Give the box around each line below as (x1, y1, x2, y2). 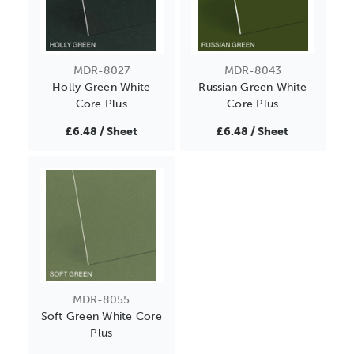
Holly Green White (52, 80, 151, 94)
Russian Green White (198, 80, 307, 94)
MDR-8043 (224, 63, 281, 77)
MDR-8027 (73, 63, 130, 77)
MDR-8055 (73, 292, 130, 307)
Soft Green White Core (40, 309, 162, 323)
